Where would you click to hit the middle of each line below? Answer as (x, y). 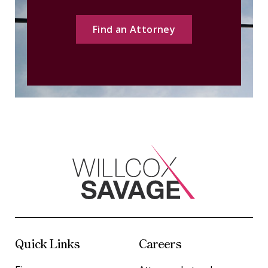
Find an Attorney (134, 29)
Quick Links (47, 243)
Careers (160, 243)
